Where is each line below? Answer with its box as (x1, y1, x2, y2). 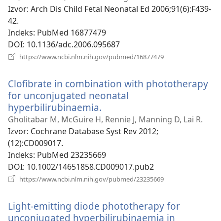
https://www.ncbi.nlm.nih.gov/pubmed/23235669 (18, 175, 164, 184)
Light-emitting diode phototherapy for (8, 199, 180, 213)
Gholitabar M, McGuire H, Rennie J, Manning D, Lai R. (8, 114, 203, 125)
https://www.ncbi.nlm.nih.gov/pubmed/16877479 (18, 52, 164, 62)
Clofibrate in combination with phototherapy (8, 77, 208, 91)
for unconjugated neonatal (8, 89, 129, 103)
